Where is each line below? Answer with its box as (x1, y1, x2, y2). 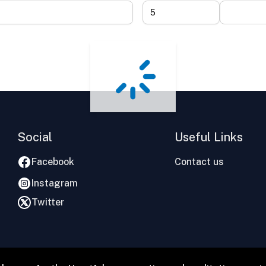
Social (17, 130, 53, 144)
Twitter (31, 197, 65, 208)
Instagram (31, 178, 78, 189)
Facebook (31, 156, 75, 167)
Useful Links (175, 130, 243, 144)
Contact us (175, 156, 224, 167)
